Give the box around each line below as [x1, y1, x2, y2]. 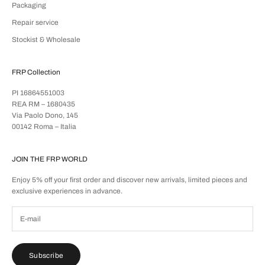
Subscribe [29, 251, 64, 260]
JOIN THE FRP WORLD [12, 155, 88, 164]
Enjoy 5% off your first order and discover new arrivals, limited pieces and [12, 176, 247, 185]
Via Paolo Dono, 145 [12, 111, 78, 120]
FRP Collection [12, 68, 60, 77]
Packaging [12, 1, 46, 10]
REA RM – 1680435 [12, 100, 75, 109]
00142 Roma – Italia [12, 122, 76, 131]
